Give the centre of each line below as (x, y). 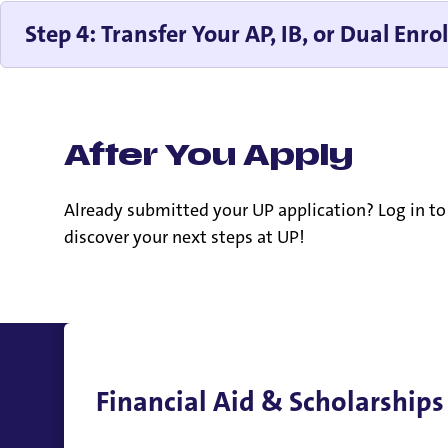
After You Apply (208, 156)
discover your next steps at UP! (184, 236)
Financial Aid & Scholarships (270, 401)
